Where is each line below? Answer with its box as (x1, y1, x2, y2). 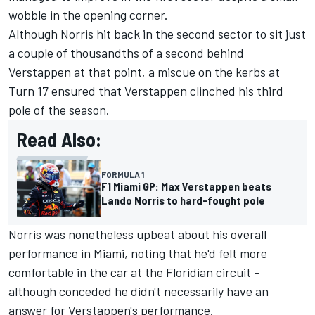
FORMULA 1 (101, 169, 144, 180)
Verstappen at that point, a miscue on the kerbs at (8, 64, 280, 80)
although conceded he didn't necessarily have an (8, 283, 269, 300)
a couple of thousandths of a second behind (8, 45, 244, 61)
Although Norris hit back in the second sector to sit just (8, 26, 306, 42)
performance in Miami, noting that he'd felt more (8, 245, 267, 262)
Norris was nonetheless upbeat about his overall (8, 226, 266, 243)
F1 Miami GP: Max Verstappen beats (101, 179, 271, 193)
